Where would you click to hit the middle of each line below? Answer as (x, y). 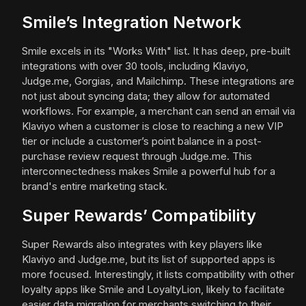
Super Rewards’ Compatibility (139, 216)
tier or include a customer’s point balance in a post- (142, 141)
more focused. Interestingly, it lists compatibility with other (158, 275)
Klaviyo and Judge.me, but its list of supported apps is (149, 260)
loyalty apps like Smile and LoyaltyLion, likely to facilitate (153, 290)
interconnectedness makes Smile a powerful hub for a (149, 171)
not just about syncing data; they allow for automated (146, 96)
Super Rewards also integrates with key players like (142, 245)
